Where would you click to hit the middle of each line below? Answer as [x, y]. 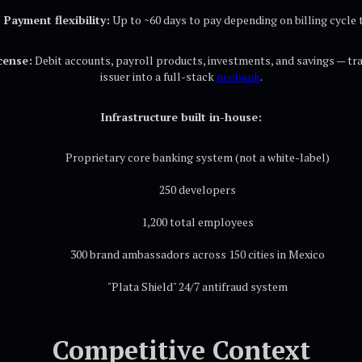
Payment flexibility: [57, 20]
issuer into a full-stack [158, 76]
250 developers [197, 189]
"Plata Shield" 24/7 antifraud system [197, 286]
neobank [238, 76]
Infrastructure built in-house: [181, 117]
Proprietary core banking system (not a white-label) [197, 157]
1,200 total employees [197, 222]
